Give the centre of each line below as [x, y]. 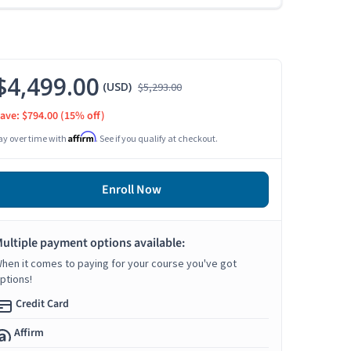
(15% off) [83, 116]
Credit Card [42, 304]
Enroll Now [131, 190]
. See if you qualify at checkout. [157, 139]
